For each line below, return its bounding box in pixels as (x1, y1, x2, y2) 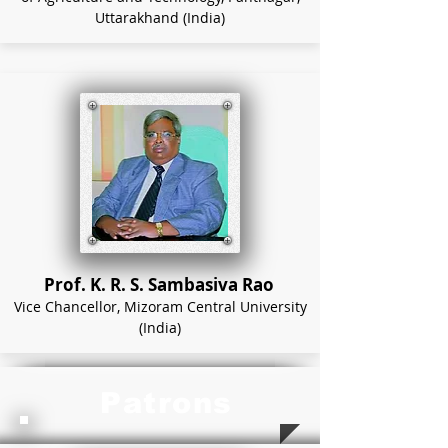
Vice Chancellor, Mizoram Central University (13, 297, 307, 316)
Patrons (100, 387, 233, 419)
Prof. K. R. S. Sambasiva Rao (43, 273, 274, 296)
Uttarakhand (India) (95, 8, 225, 27)
